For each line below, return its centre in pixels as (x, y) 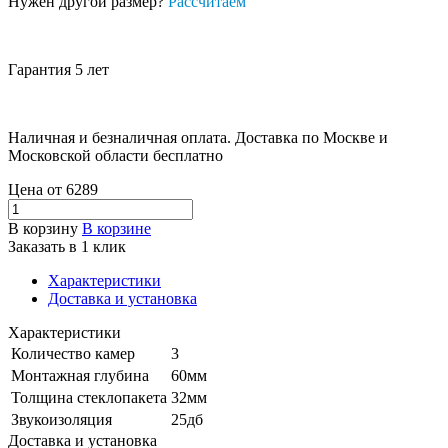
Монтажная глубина (80, 375)
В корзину (43, 228)
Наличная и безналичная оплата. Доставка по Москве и (198, 137)
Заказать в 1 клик (67, 246)
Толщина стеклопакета (89, 397)
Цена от (37, 189)
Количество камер (73, 353)
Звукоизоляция (61, 419)
